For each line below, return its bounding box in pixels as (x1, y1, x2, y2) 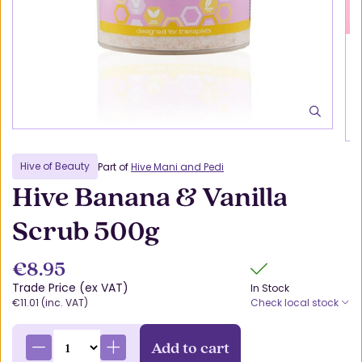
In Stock (250, 281, 289, 295)
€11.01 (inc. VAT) (12, 296, 88, 309)
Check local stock (250, 296, 341, 309)
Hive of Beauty (20, 159, 90, 173)
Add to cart (151, 336, 230, 358)
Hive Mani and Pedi (131, 159, 224, 174)
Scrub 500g (12, 211, 160, 249)
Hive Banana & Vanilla (12, 177, 288, 215)
